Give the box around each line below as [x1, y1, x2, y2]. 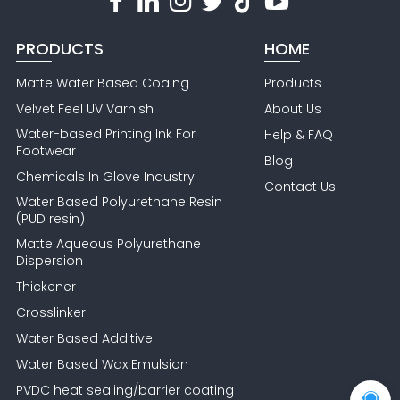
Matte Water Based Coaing [16, 73, 190, 92]
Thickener [16, 277, 77, 296]
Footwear [16, 141, 77, 160]
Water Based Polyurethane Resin [16, 192, 223, 211]
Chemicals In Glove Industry [16, 167, 196, 186]
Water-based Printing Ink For [16, 124, 196, 143]
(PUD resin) [16, 209, 86, 228]
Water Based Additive [16, 329, 154, 347]
